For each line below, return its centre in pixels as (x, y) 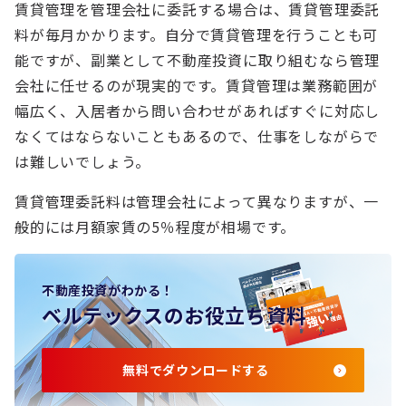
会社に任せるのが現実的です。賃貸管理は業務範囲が (197, 85)
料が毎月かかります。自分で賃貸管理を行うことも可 (197, 34)
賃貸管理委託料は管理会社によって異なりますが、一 (197, 201)
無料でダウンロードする (196, 370)
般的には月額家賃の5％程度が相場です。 (155, 227)
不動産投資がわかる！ (108, 290)
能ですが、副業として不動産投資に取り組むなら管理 (198, 60)
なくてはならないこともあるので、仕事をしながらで (197, 136)
